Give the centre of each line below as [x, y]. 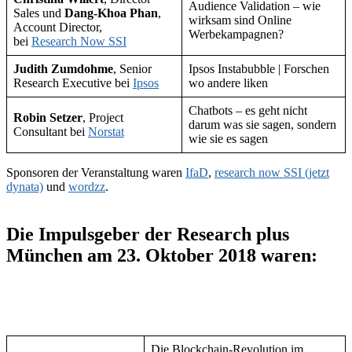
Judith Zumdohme [63, 69]
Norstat [106, 132]
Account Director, [58, 27]
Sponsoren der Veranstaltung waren [96, 173]
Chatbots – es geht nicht [248, 111]
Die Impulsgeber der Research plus [148, 235]
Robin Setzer [48, 118]
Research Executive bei [73, 83]
